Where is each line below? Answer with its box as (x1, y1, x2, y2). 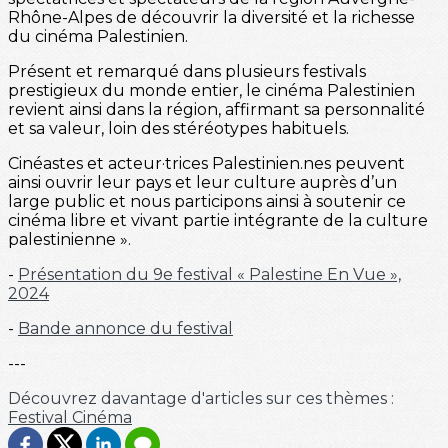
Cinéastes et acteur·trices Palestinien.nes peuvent (8, 154, 405, 174)
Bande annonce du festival (18, 319, 233, 339)
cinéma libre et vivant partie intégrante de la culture (8, 211, 428, 231)
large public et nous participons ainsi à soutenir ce (8, 192, 406, 212)
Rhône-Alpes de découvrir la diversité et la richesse (8, 8, 415, 28)
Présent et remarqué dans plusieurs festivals (8, 62, 366, 82)
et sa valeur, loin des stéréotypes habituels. (8, 119, 349, 139)
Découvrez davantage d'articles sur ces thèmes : (8, 389, 394, 409)
